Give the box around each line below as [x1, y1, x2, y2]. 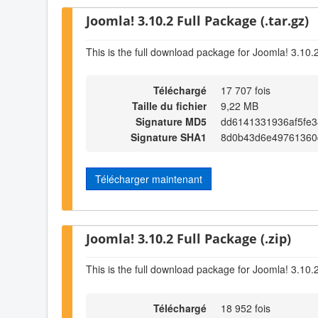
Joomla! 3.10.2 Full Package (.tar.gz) [86, 11, 309, 30]
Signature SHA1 [131, 130, 207, 145]
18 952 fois [221, 300, 270, 315]
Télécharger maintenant [95, 172, 202, 187]
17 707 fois [221, 83, 270, 98]
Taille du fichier [132, 99, 207, 114]
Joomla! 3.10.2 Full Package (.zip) [86, 229, 291, 247]
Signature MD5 [136, 114, 207, 129]
